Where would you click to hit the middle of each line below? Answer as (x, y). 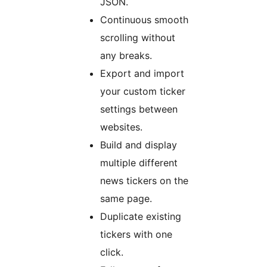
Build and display (139, 145)
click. (112, 252)
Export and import (142, 74)
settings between (139, 109)
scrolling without (138, 38)
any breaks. (126, 56)
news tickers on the (144, 181)
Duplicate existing (141, 217)
